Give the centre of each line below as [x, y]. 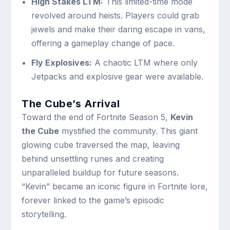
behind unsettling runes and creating [93, 159]
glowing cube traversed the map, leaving [101, 145]
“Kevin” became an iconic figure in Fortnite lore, [115, 187]
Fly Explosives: [61, 63]
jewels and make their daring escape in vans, [118, 30]
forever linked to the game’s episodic [93, 200]
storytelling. [44, 214]
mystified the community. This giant [129, 131]
